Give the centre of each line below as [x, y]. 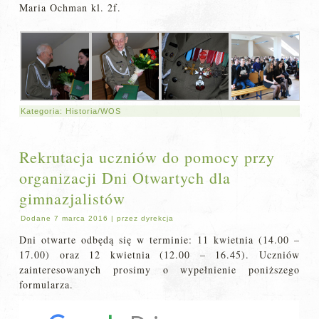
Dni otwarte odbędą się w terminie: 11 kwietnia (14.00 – [159, 240]
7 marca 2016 [82, 219]
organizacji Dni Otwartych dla [125, 178]
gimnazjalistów [73, 199]
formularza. [47, 285]
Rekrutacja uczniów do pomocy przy [147, 157]
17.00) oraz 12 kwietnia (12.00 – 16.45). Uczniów [159, 255]
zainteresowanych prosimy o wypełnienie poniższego [159, 270]
